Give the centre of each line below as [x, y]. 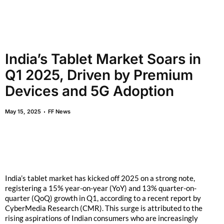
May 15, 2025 [23, 111]
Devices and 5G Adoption [89, 91]
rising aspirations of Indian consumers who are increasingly [101, 218]
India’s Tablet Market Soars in [103, 59]
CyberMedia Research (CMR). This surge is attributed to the [104, 208]
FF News [59, 111]
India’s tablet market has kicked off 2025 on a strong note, [100, 178]
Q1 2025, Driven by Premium [99, 75]
